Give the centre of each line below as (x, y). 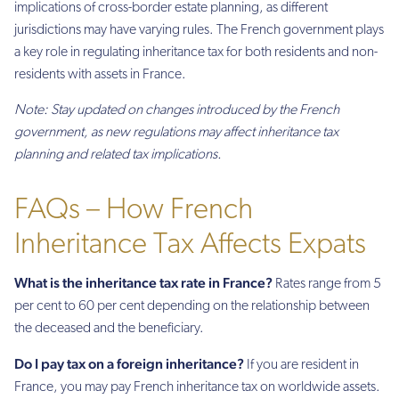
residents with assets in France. (100, 75)
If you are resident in (301, 366)
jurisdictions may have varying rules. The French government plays (199, 31)
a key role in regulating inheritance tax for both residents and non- (196, 53)
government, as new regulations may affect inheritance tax (176, 132)
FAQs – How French (134, 210)
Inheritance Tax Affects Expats (190, 245)
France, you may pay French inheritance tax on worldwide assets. (197, 388)
